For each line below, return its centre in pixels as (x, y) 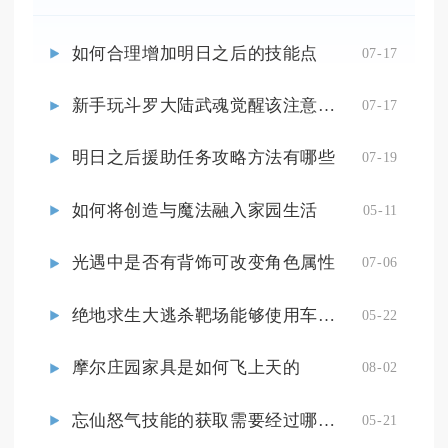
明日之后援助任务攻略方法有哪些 (203, 158)
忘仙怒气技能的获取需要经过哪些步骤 (327, 420)
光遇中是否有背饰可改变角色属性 (203, 263)
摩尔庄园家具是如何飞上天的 (186, 368)
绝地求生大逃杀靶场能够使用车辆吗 (327, 315)
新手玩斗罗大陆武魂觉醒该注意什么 (327, 105)
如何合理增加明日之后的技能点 (195, 53)
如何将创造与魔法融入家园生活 (195, 210)
